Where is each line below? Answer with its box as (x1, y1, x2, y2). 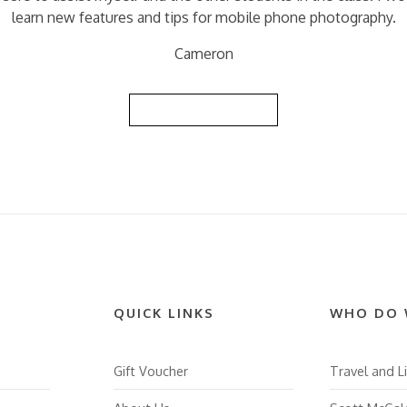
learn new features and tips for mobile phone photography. (11, 8, 396, 26)
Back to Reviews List (143, 101, 264, 118)
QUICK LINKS (113, 304, 214, 321)
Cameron (174, 45, 233, 63)
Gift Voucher (113, 362, 188, 379)
